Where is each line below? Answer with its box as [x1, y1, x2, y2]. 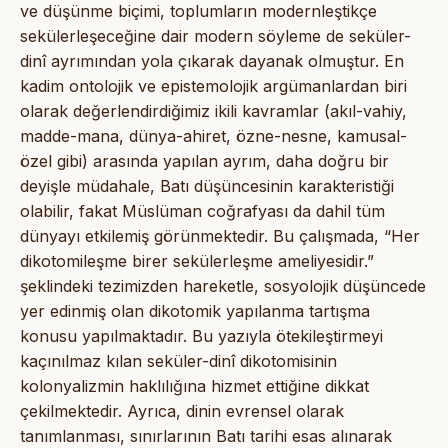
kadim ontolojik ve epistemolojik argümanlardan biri [20, 75, 407, 96]
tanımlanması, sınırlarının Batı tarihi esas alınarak [20, 425, 392, 446]
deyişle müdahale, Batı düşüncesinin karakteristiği [20, 175, 394, 196]
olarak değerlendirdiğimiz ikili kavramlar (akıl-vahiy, [20, 100, 407, 121]
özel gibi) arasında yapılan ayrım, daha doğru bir [20, 150, 389, 171]
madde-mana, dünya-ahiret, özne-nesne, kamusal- [20, 125, 407, 146]
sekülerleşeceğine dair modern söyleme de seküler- [20, 25, 411, 46]
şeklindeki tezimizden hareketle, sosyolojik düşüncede [20, 275, 426, 296]
